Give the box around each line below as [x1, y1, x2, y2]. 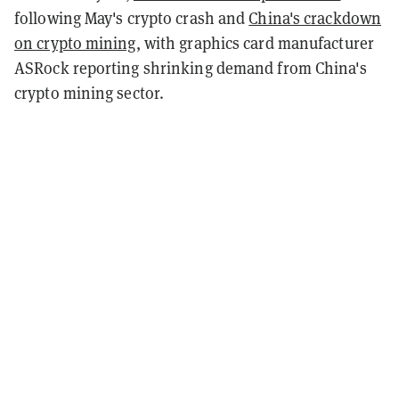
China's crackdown [248, 7, 382, 28]
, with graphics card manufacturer [135, 32, 374, 53]
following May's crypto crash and [14, 7, 249, 28]
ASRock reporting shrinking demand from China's [14, 57, 367, 78]
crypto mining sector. [14, 82, 165, 103]
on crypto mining [14, 32, 136, 53]
